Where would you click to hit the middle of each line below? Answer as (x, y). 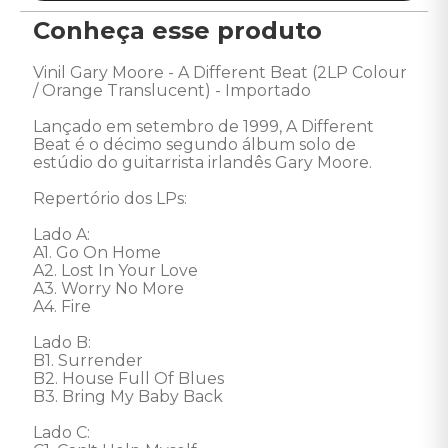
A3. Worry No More (108, 288)
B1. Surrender (88, 360)
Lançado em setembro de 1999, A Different (205, 126)
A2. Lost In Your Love (115, 270)
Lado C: (63, 432)
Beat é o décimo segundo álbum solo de (196, 144)
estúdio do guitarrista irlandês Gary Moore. (204, 162)
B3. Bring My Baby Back (130, 396)
